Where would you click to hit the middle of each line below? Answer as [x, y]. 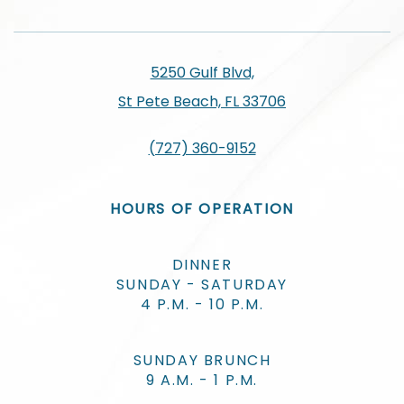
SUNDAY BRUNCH [202, 360]
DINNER [202, 265]
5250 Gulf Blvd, [202, 73]
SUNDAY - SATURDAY [202, 285]
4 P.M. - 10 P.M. [202, 304]
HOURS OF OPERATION [202, 209]
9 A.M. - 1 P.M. [202, 380]
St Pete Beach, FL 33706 [202, 101]
